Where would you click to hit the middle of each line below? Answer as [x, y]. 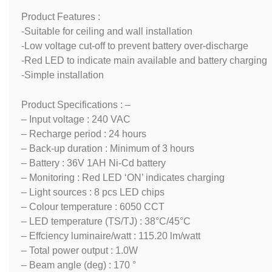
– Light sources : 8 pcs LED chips [93, 192]
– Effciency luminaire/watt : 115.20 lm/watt [111, 236]
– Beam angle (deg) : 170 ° [79, 265]
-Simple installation [63, 75]
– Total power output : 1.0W [80, 251]
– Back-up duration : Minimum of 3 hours [108, 149]
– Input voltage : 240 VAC [76, 120]
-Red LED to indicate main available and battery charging [144, 60]
